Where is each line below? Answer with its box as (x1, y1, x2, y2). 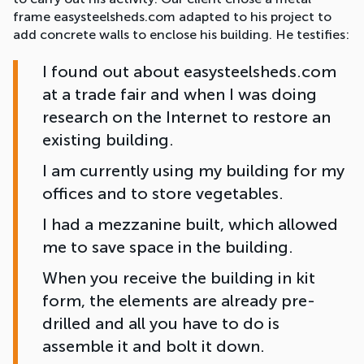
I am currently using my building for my (42, 161, 344, 181)
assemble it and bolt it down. (42, 336, 265, 357)
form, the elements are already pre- (42, 291, 315, 311)
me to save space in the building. (42, 237, 293, 258)
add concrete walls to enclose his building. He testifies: (13, 27, 349, 43)
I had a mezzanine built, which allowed (42, 214, 338, 235)
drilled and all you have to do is (42, 314, 279, 334)
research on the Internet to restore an (42, 107, 331, 128)
